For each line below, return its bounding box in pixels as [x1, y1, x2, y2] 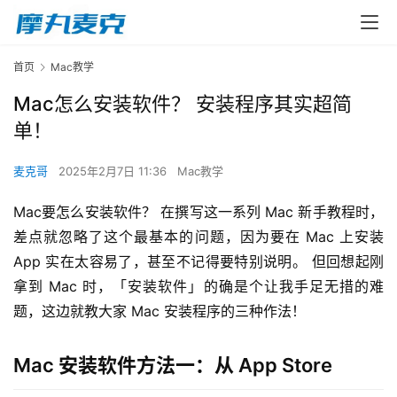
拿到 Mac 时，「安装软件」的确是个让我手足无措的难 [13, 277, 384, 295]
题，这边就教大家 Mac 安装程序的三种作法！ [13, 302, 306, 320]
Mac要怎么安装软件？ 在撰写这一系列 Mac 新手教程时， [13, 203, 384, 221]
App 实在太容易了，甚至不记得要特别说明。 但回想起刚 [13, 253, 384, 270]
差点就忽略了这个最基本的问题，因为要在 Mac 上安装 [13, 228, 384, 245]
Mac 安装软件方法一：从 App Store [13, 354, 332, 377]
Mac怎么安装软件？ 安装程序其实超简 [13, 92, 352, 115]
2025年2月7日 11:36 [58, 164, 170, 178]
